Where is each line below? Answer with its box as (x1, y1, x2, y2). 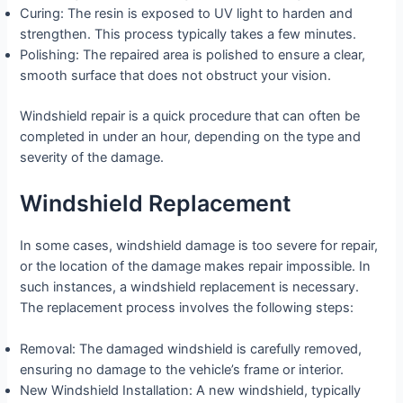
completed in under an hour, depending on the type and (20, 129, 362, 146)
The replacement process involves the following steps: (20, 299, 354, 316)
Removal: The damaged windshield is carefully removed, (20, 340, 363, 357)
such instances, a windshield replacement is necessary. (20, 278, 360, 295)
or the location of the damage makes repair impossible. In (20, 257, 372, 274)
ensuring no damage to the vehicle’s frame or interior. (20, 361, 345, 378)
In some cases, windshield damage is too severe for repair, (20, 237, 379, 254)
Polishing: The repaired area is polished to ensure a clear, (20, 47, 366, 64)
